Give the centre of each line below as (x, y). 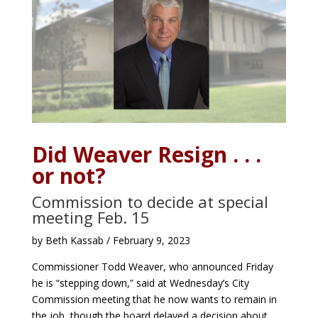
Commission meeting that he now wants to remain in (154, 299)
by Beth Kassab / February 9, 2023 (111, 240)
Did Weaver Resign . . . (146, 154)
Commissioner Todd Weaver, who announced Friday (152, 266)
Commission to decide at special (150, 201)
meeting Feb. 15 (91, 217)
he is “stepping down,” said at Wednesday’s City (140, 283)
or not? (68, 175)
